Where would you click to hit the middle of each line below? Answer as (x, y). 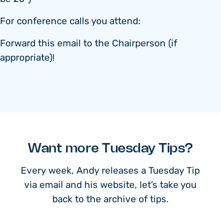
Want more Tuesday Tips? (110, 149)
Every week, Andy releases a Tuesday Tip (110, 171)
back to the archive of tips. (110, 200)
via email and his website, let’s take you (110, 185)
